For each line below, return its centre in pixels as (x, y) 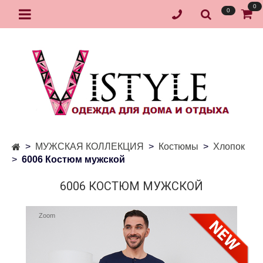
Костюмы (178, 147)
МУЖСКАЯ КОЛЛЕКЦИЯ (90, 147)
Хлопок (229, 147)
